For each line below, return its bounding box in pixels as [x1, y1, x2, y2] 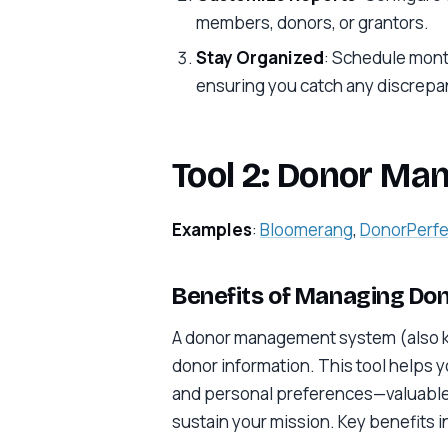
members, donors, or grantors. [195, 10, 429, 34]
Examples [172, 218, 252, 242]
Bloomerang [260, 218, 353, 242]
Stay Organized [195, 45, 324, 69]
